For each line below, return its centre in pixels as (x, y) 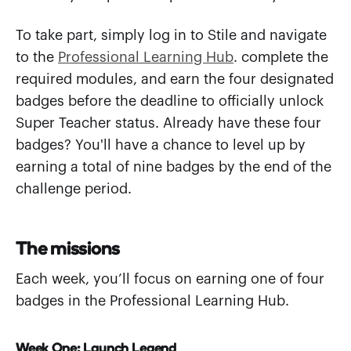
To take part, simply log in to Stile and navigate (171, 35)
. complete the (281, 57)
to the (37, 57)
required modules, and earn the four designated (175, 79)
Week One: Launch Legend (96, 346)
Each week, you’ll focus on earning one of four (170, 279)
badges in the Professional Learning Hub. (152, 300)
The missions (68, 245)
